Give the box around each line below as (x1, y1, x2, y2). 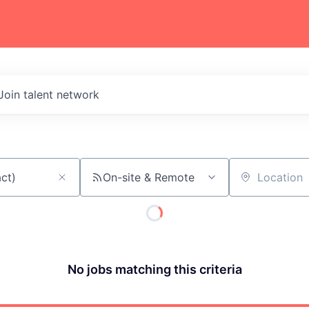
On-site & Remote (103, 170, 195, 184)
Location (228, 176, 274, 190)
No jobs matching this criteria (67, 262, 242, 277)
